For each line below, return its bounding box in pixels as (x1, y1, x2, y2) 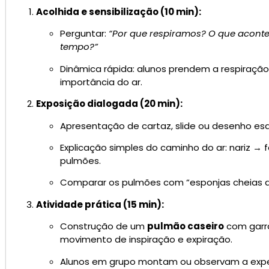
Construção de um (60, 220, 147, 233)
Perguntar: (60, 27, 109, 40)
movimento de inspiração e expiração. (60, 233, 232, 246)
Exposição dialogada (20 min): (36, 97, 183, 110)
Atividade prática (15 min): (36, 198, 164, 211)
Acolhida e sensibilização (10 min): (36, 5, 201, 18)
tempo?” (60, 40, 98, 53)
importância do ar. (60, 75, 142, 88)
